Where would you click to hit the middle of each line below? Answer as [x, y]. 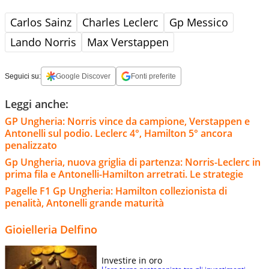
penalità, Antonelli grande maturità [84, 203]
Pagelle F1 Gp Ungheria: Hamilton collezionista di [116, 191]
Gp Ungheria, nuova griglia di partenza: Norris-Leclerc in [133, 162]
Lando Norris [43, 42]
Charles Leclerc [120, 22]
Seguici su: [23, 76]
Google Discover [83, 76]
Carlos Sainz [41, 22]
